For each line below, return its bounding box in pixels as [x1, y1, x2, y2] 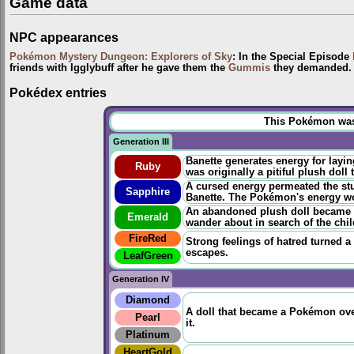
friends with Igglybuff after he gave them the [9, 62, 228, 74]
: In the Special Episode [232, 51, 352, 63]
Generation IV [112, 274, 169, 284]
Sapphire [126, 186, 170, 198]
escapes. [186, 247, 228, 259]
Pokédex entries [9, 85, 107, 100]
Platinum [126, 330, 170, 341]
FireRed [129, 233, 167, 245]
